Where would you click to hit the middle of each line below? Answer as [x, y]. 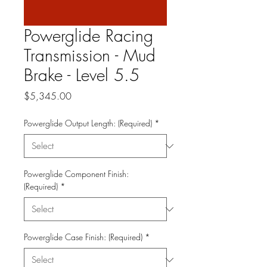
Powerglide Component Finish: [76, 174]
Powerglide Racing [89, 35]
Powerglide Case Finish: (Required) [83, 237]
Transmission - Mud [90, 55]
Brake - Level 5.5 [82, 75]
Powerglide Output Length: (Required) [88, 123]
